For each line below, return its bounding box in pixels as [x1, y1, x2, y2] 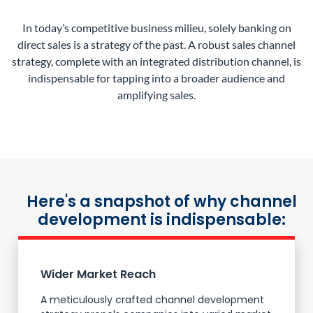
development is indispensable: [37, 208, 286, 231]
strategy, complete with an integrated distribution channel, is [12, 54, 301, 68]
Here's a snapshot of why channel [26, 190, 297, 212]
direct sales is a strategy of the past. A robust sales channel [17, 38, 296, 52]
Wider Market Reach [41, 265, 156, 282]
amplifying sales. [117, 88, 196, 102]
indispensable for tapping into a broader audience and [28, 71, 285, 85]
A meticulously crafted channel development [41, 292, 264, 307]
